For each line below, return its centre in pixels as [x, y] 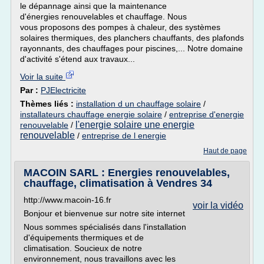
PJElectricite [63, 90]
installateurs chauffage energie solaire [91, 114]
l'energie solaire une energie [135, 125]
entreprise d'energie [207, 114]
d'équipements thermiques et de [84, 237]
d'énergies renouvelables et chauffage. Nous [103, 16]
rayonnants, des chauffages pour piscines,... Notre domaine [131, 48]
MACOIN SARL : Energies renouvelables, [127, 173]
